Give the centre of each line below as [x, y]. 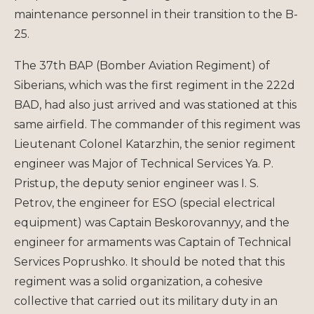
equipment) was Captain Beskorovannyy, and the [152, 222]
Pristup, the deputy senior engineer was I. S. [136, 183]
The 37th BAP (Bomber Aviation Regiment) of [142, 65]
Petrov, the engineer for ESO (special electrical [145, 203]
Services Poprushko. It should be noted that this [149, 261]
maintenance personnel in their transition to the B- [156, 14]
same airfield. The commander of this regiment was [157, 124]
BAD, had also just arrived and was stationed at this [155, 104]
